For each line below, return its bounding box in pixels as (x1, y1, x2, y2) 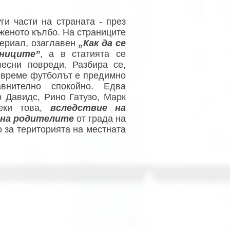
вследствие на (50, 103, 126, 113)
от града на (74, 113, 126, 124)
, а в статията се (40, 49, 126, 59)
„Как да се (78, 38, 126, 48)
